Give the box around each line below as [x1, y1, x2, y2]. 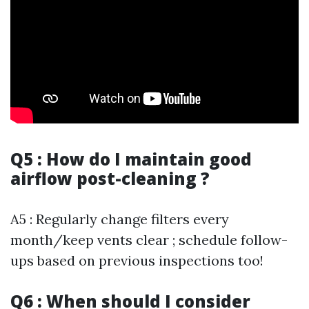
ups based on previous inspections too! [10, 252, 263, 270]
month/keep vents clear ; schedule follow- [10, 231, 288, 249]
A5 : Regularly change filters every [10, 210, 229, 228]
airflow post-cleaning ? [10, 167, 210, 190]
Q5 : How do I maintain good [10, 148, 252, 171]
